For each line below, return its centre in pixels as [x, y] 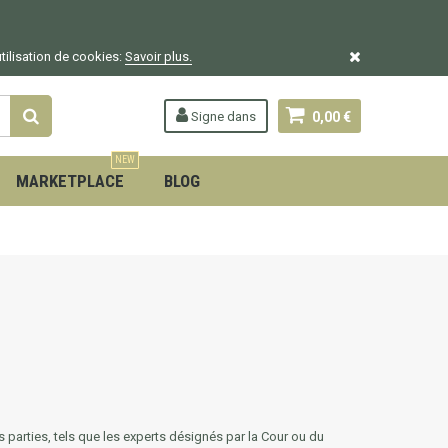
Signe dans [222, 116]
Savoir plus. [158, 56]
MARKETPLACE [70, 181]
